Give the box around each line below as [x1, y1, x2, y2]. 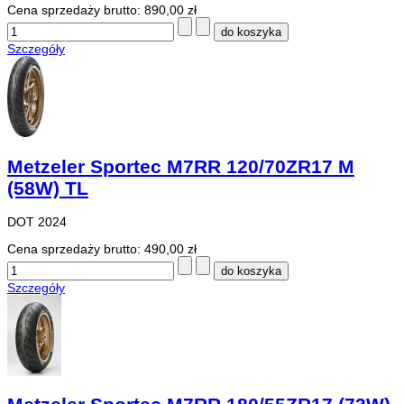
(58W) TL [7, 177, 88, 198]
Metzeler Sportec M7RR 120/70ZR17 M [7, 155, 354, 177]
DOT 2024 [7, 215, 67, 230]
